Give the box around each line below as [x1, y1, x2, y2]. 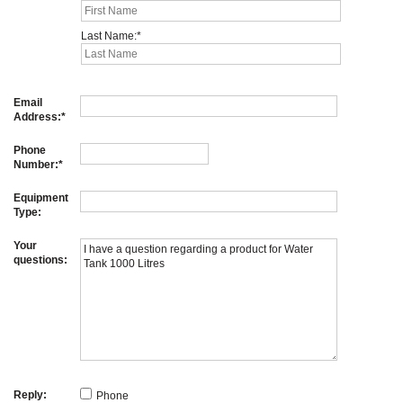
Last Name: [80, 29, 137, 42]
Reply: [13, 388, 47, 401]
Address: [13, 110, 61, 123]
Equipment [13, 191, 68, 204]
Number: [13, 157, 58, 171]
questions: [13, 253, 67, 266]
